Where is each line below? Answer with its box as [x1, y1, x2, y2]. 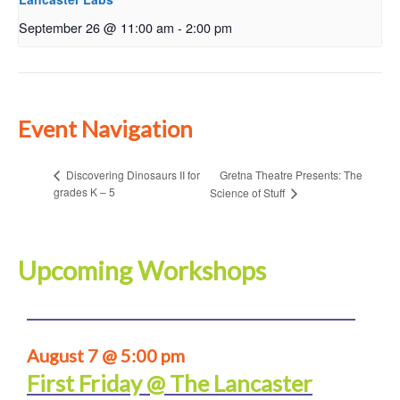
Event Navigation [18, 115, 193, 143]
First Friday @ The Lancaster [27, 369, 312, 396]
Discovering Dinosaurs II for [63, 167, 200, 183]
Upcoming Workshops [18, 254, 266, 286]
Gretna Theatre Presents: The [220, 166, 363, 182]
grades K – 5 [54, 184, 115, 200]
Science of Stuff [210, 185, 288, 201]
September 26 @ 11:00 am [19, 17, 174, 37]
